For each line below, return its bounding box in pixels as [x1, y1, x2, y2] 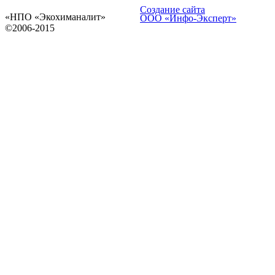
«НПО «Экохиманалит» [5, 12, 106, 22]
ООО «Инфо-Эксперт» [140, 13, 236, 23]
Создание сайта [140, 4, 205, 15]
